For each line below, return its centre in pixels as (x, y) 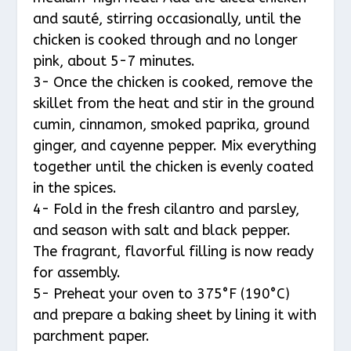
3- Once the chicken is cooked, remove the (173, 83)
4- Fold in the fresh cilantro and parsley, (166, 210)
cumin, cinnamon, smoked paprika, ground (172, 125)
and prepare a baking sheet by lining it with (175, 315)
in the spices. (75, 188)
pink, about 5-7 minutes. (114, 62)
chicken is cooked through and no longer (166, 40)
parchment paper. (92, 337)
